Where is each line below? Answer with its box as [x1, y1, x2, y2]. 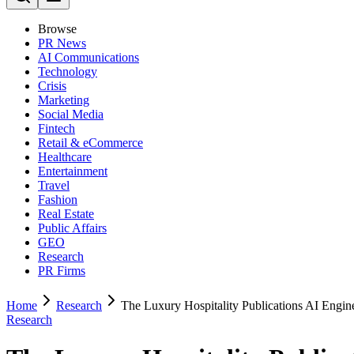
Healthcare [38, 150, 92, 164]
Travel [38, 179, 70, 192]
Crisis [38, 79, 66, 92]
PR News [38, 36, 86, 50]
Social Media [38, 107, 104, 121]
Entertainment [38, 164, 107, 178]
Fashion [38, 193, 77, 206]
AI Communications [38, 51, 139, 64]
